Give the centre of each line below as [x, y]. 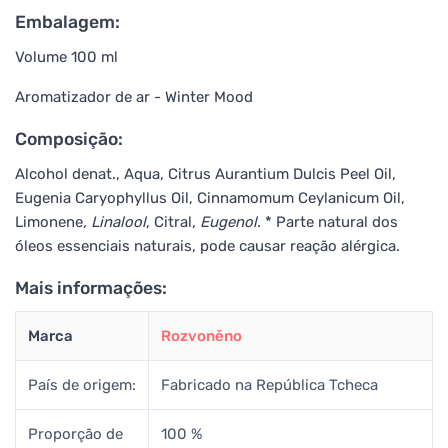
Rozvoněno [201, 335]
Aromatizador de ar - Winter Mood [134, 96]
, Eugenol [224, 221]
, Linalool [114, 221]
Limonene [49, 221]
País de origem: [82, 384]
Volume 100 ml [66, 56]
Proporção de [75, 433]
